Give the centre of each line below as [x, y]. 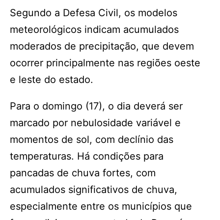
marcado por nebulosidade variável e [95, 123]
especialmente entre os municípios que [101, 206]
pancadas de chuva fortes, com [83, 173]
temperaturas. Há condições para [87, 156]
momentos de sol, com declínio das [92, 139]
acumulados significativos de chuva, [94, 190]
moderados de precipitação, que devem [102, 46]
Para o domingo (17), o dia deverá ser [96, 106]
